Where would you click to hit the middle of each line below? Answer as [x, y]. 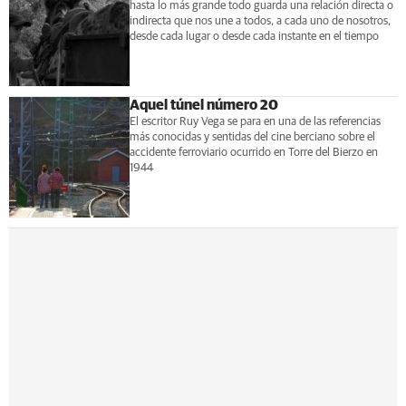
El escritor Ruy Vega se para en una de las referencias [255, 122]
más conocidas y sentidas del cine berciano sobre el [252, 137]
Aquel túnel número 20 [203, 105]
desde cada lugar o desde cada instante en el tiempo [254, 37]
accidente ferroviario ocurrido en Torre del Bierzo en [253, 153]
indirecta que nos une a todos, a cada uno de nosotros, [260, 22]
